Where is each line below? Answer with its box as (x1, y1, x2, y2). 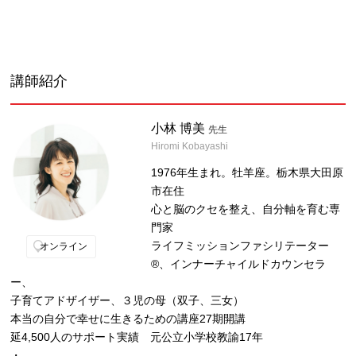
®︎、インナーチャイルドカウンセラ (150, 257, 326, 270)
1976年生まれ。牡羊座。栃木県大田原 (150, 165, 343, 179)
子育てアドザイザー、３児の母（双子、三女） (10, 293, 245, 307)
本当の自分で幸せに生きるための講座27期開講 (10, 311, 246, 325)
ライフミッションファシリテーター (150, 238, 329, 252)
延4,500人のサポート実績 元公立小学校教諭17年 (10, 330, 264, 343)
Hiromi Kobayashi (150, 140, 228, 152)
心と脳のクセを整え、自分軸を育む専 (150, 202, 340, 215)
